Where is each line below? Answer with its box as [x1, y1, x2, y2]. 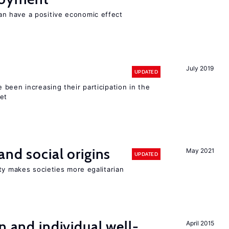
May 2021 [186, 147, 214, 154]
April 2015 [186, 219, 214, 227]
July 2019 [186, 64, 214, 72]
